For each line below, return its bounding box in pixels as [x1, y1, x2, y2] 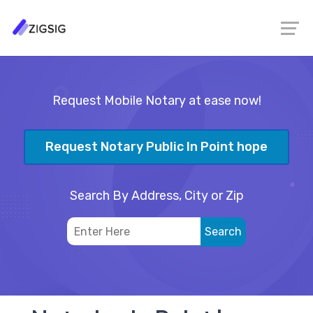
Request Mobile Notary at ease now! [52, 93, 261, 108]
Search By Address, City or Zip [69, 187, 244, 203]
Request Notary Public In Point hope [45, 139, 268, 155]
